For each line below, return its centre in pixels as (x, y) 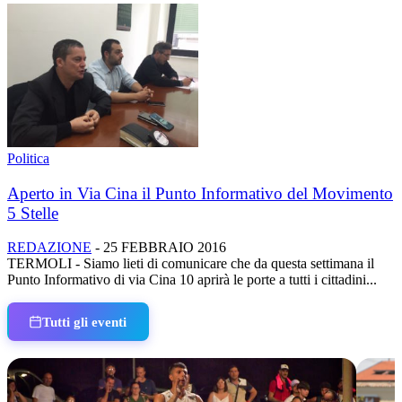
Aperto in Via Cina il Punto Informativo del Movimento (200, 193)
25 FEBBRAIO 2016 (165, 248)
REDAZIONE (49, 248)
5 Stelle (33, 213)
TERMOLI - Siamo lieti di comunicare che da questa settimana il (191, 264)
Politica (28, 158)
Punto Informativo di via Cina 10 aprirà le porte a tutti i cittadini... (192, 280)
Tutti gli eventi (85, 321)
